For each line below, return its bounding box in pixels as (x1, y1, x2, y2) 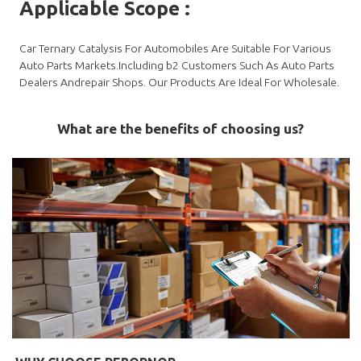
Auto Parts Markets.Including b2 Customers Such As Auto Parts (19, 58, 335, 72)
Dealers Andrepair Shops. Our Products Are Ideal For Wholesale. (19, 75, 340, 89)
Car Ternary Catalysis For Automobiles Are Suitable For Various (19, 41, 332, 55)
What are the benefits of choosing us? (57, 120, 304, 136)
